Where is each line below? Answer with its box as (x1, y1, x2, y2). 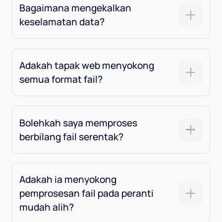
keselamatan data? (19, 15, 105, 29)
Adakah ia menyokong (19, 173, 117, 186)
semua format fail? (19, 72, 103, 86)
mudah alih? (19, 201, 74, 214)
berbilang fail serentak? (19, 130, 124, 143)
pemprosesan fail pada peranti (19, 187, 154, 200)
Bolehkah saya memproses (19, 116, 138, 129)
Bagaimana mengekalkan (19, 1, 132, 15)
